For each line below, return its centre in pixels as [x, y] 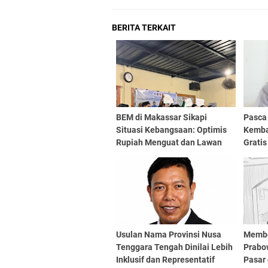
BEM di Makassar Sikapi [162, 117]
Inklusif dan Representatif [165, 260]
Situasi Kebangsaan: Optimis [171, 130]
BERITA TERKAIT [144, 28]
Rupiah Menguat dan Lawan [169, 142]
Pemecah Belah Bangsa [161, 155]
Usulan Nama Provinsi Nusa [169, 234]
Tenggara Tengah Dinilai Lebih [174, 247]
